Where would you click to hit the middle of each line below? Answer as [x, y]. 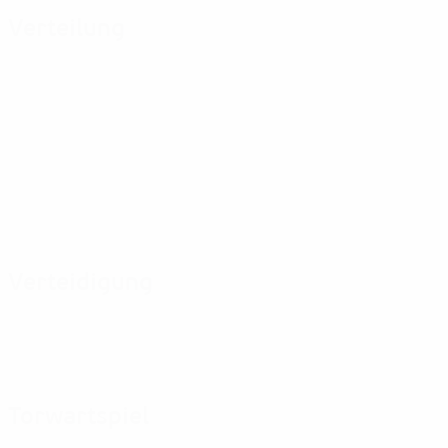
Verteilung [66, 28]
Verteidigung [80, 282]
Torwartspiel [78, 416]
